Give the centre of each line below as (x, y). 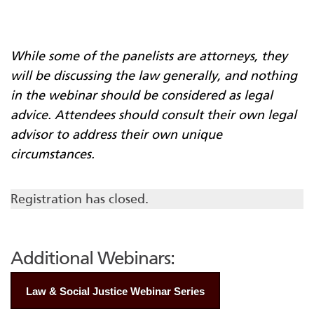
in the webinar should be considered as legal (142, 96)
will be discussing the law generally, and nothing (154, 76)
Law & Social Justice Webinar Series (115, 292)
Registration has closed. (80, 199)
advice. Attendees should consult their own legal (153, 115)
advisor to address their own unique (116, 135)
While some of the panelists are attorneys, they (149, 56)
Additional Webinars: (93, 259)
